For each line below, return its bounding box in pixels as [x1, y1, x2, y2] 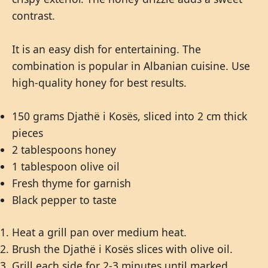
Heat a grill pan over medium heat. [12, 225, 187, 240]
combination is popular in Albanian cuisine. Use [12, 59, 250, 74]
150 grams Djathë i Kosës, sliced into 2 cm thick [12, 109, 247, 124]
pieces [12, 126, 43, 141]
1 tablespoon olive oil [12, 159, 120, 174]
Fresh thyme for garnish [12, 176, 131, 191]
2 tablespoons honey [12, 142, 116, 157]
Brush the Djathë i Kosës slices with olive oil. [12, 242, 233, 257]
